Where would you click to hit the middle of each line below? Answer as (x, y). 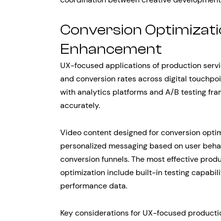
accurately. (80, 105)
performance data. (94, 186)
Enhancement (111, 49)
